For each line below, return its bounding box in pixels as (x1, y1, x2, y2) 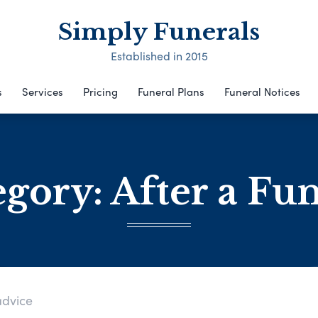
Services (21, 84, 63, 99)
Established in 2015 (110, 48, 208, 64)
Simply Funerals (58, 18, 260, 46)
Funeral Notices (224, 84, 300, 99)
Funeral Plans (137, 84, 204, 99)
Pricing (82, 84, 118, 99)
